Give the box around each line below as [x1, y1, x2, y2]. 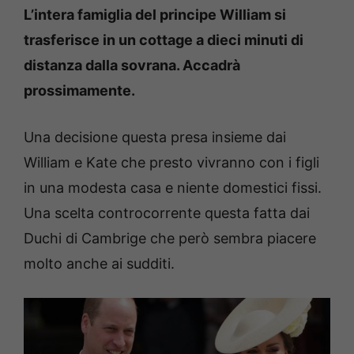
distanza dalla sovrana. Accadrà [24, 57, 240, 73]
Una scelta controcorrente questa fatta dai [24, 205, 310, 221]
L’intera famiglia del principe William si [24, 6, 286, 23]
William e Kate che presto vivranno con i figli [24, 154, 319, 171]
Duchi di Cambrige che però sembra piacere [24, 230, 316, 247]
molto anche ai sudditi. [24, 255, 175, 272]
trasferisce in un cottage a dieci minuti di [24, 32, 303, 48]
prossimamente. [24, 82, 135, 99]
